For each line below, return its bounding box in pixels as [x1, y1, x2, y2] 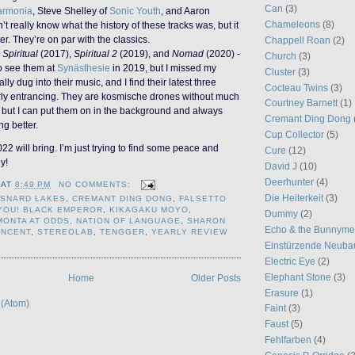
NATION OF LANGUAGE [76, 216, 181, 226]
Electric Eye [265, 255, 315, 266]
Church [265, 50, 296, 61]
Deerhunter [265, 177, 314, 188]
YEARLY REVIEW [151, 227, 228, 237]
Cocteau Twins [265, 82, 328, 93]
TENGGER [100, 227, 146, 237]
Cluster [265, 66, 296, 77]
